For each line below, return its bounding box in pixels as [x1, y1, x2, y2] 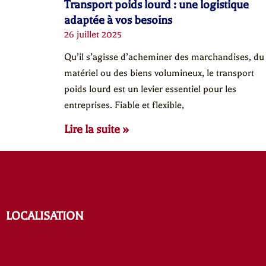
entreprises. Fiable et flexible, [64, 99, 184, 110]
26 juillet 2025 [64, 28, 122, 40]
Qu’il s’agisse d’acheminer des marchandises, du [64, 51, 264, 62]
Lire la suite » [64, 122, 129, 136]
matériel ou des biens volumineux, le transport [64, 67, 254, 78]
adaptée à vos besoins [64, 12, 172, 27]
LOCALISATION [6, 208, 84, 223]
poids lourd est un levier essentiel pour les [64, 83, 236, 94]
